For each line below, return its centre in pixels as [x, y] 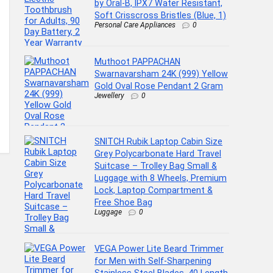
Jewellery [109, 95]
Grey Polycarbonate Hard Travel [158, 153]
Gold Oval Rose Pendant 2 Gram [159, 86]
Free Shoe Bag [123, 202]
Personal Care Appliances [135, 25]
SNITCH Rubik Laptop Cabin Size [158, 141]
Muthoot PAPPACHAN [137, 61]
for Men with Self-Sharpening [153, 261]
